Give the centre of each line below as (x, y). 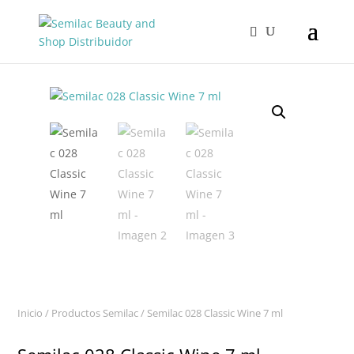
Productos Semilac (95, 313)
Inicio (30, 313)
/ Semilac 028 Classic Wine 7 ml (211, 313)
